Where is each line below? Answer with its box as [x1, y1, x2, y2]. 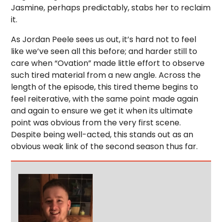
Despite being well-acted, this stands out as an [11, 128, 194, 140]
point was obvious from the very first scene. [11, 116, 181, 128]
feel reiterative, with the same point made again [11, 93, 199, 105]
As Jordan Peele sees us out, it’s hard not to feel [11, 33, 197, 45]
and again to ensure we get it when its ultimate [11, 105, 193, 116]
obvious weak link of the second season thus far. [11, 140, 198, 152]
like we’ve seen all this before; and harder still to [11, 45, 198, 57]
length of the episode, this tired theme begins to [11, 81, 199, 93]
